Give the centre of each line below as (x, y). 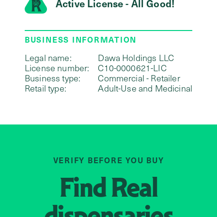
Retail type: (45, 88)
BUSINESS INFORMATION (81, 39)
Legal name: (48, 57)
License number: (57, 68)
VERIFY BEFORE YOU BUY (108, 160)
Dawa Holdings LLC (136, 57)
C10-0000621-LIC (132, 68)
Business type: (53, 78)
